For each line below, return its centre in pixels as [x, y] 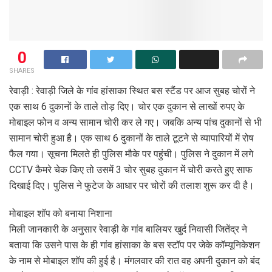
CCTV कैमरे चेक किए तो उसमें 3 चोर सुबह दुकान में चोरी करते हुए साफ [131, 169]
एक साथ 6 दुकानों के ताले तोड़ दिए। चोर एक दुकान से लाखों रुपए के [127, 106]
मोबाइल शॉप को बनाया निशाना [61, 213]
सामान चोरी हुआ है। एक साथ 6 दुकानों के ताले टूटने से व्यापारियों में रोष [131, 138]
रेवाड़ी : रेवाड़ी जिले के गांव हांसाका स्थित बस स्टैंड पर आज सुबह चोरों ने [132, 90]
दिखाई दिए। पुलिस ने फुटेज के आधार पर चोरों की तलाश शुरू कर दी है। [132, 185]
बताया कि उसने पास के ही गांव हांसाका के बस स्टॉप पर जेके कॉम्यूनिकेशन [134, 245]
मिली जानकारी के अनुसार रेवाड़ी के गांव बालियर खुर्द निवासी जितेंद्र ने [128, 229]
